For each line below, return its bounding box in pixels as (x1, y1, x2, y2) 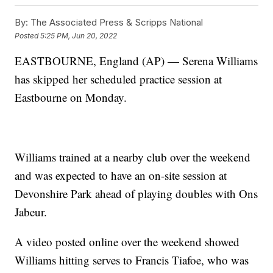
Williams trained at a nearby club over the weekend (15, 149, 251, 165)
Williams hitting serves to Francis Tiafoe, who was (15, 252, 249, 268)
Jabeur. (15, 204, 48, 220)
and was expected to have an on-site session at (15, 168, 227, 183)
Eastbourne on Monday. (15, 90, 127, 105)
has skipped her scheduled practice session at (15, 71, 222, 87)
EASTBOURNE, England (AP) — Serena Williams (15, 53, 258, 69)
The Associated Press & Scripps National (28, 16, 204, 29)
